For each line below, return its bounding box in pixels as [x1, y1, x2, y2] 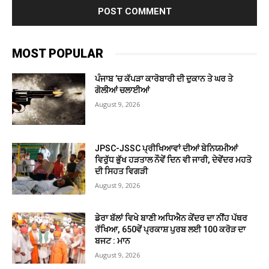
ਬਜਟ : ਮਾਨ [95, 235, 131, 246]
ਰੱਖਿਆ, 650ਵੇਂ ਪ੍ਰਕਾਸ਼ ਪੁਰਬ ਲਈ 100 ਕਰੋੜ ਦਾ [95, 224, 246, 234]
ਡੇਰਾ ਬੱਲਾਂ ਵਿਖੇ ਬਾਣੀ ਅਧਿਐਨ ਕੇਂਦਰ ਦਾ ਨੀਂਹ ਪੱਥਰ [95, 213, 248, 223]
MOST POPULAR [12, 46, 103, 61]
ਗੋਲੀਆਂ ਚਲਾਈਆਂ [95, 85, 150, 95]
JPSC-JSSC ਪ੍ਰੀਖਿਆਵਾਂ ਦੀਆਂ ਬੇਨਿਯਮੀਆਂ [95, 143, 238, 153]
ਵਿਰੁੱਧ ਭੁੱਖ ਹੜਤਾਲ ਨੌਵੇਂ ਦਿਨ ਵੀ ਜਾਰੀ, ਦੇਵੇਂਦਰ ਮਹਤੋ [95, 154, 252, 165]
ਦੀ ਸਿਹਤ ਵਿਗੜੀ [95, 166, 148, 176]
